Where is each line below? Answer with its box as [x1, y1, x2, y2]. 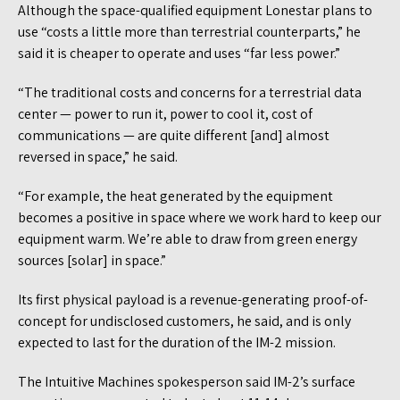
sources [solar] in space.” [18, 251, 166, 271]
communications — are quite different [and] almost [18, 126, 329, 146]
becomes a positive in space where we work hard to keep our [18, 208, 381, 228]
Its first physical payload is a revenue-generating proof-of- [18, 290, 368, 310]
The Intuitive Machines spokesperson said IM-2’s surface [18, 372, 355, 392]
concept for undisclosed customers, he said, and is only [18, 312, 351, 331]
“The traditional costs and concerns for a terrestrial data [18, 83, 362, 103]
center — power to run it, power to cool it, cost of [18, 104, 312, 124]
